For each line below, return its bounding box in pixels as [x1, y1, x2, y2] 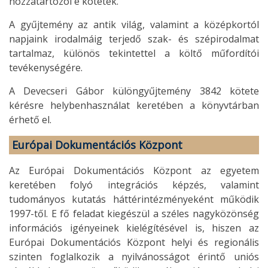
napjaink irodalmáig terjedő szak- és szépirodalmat [9, 32, 259, 45]
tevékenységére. [9, 60, 83, 74]
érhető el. [9, 112, 51, 126]
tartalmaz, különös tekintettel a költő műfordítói [9, 46, 259, 60]
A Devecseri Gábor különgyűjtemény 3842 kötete [9, 84, 259, 98]
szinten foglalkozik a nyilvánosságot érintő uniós [9, 249, 259, 263]
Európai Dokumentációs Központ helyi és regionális [9, 235, 259, 249]
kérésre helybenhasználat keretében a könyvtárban [9, 98, 259, 112]
